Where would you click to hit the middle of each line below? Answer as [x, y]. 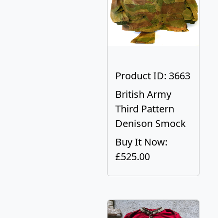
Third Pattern [145, 109]
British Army [143, 94]
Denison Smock [151, 123]
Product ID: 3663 [153, 76]
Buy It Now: [141, 142]
